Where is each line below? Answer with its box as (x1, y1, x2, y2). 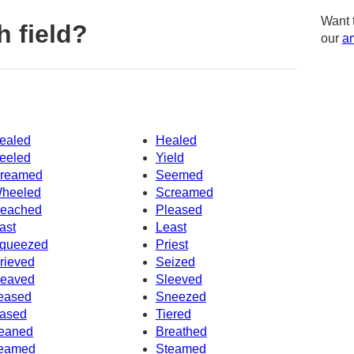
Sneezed (155, 290, 206, 304)
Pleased (155, 203, 202, 217)
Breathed (155, 325, 207, 339)
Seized (155, 255, 195, 269)
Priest (155, 238, 188, 252)
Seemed (155, 168, 203, 183)
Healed (155, 134, 197, 148)
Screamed (155, 186, 213, 200)
